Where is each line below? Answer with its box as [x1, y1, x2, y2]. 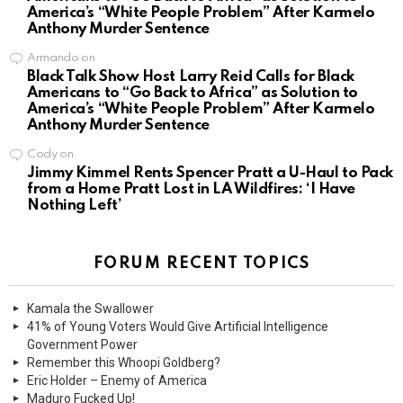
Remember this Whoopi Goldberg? [27, 355, 220, 371]
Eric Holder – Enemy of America [27, 373, 207, 389]
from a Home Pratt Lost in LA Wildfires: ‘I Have [27, 182, 355, 198]
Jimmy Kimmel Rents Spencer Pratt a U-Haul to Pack [27, 166, 393, 182]
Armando [27, 52, 79, 65]
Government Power [27, 337, 138, 353]
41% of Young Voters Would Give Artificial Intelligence [27, 319, 328, 335]
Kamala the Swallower [27, 301, 154, 317]
